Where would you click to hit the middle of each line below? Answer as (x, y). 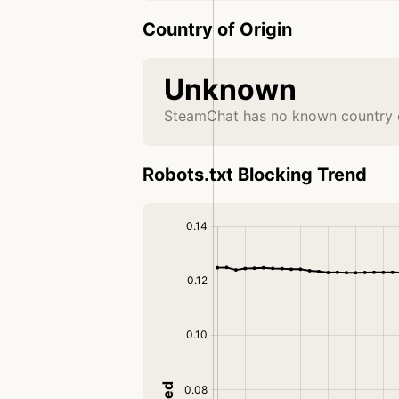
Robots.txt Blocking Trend (255, 175)
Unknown (230, 90)
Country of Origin (217, 30)
